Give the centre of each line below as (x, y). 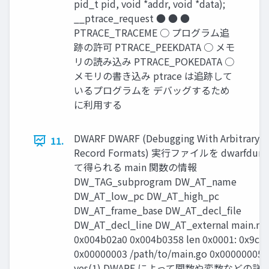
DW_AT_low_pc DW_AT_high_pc (147, 196)
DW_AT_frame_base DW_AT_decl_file (158, 210)
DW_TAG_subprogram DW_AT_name (155, 182)
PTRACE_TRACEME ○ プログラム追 (152, 33)
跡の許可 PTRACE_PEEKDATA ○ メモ (154, 47)
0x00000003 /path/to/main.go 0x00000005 (168, 254)
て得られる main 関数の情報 (135, 167)
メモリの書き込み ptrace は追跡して (153, 76)
